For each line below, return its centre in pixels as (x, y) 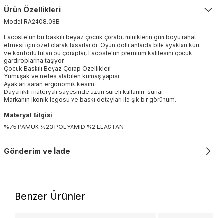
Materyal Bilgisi (28, 115)
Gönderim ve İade (37, 151)
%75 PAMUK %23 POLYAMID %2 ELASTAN (64, 127)
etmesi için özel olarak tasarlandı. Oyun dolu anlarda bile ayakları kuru (102, 45)
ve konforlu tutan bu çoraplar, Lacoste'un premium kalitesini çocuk (98, 53)
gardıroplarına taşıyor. (34, 60)
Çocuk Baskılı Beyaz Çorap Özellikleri (57, 68)
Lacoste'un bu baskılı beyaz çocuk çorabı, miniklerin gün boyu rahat (100, 37)
